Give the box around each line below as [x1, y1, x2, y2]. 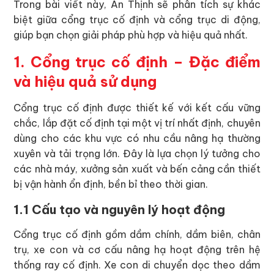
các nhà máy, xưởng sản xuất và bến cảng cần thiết [13, 163, 261, 175]
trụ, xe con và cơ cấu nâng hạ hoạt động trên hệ [13, 243, 261, 256]
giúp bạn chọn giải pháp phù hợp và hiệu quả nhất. [13, 29, 248, 41]
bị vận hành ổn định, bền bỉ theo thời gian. [13, 178, 209, 190]
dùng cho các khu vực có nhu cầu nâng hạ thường [13, 132, 261, 144]
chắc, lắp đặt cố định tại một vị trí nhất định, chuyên [13, 117, 261, 129]
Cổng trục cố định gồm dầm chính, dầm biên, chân [13, 228, 261, 240]
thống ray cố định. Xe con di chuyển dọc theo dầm [13, 259, 261, 271]
